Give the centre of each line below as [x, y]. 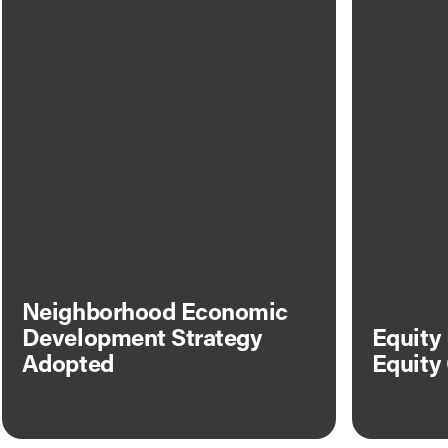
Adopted [67, 366]
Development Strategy [141, 340]
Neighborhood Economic [154, 314]
